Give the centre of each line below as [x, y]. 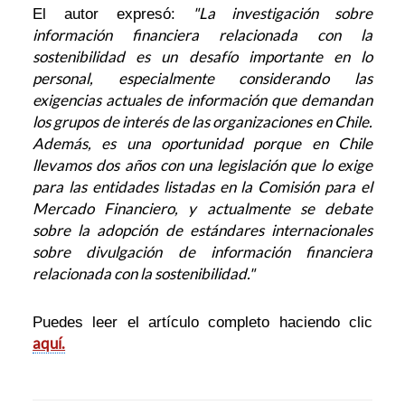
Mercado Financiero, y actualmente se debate [202, 209]
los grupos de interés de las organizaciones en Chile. [202, 122]
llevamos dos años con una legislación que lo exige [202, 165]
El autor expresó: [113, 14]
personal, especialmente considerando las [202, 79]
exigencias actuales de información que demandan [202, 100]
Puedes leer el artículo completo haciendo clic [202, 323]
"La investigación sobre [283, 14]
